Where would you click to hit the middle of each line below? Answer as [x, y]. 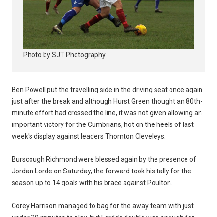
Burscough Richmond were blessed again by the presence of [104, 160]
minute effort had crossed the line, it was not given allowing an [107, 113]
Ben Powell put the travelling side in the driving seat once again [107, 90]
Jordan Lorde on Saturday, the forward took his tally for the [101, 171]
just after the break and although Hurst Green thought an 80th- [107, 101]
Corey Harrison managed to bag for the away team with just [103, 206]
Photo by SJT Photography [64, 55]
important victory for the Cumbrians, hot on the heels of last [103, 125]
